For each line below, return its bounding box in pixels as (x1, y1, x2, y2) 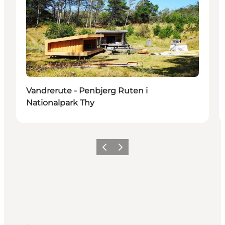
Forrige (97, 146, 121, 154)
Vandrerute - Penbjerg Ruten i (26, 85, 148, 95)
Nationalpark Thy (26, 97, 94, 107)
